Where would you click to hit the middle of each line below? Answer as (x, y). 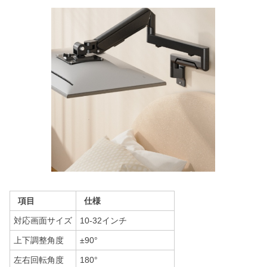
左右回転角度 (39, 260)
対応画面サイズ (43, 221)
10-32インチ (103, 221)
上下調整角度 (39, 240)
